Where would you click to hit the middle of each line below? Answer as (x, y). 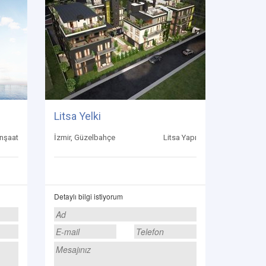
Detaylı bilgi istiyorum (88, 196)
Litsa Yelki (77, 116)
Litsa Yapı (180, 137)
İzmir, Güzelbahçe (85, 137)
